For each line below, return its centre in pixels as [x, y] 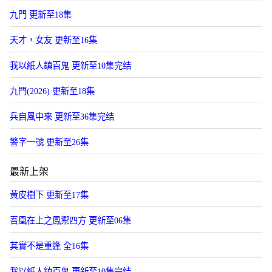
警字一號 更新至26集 [49, 142]
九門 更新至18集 [41, 14]
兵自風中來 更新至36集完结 [62, 116]
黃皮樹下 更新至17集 [49, 195]
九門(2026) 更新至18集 [52, 91]
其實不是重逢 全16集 [49, 246]
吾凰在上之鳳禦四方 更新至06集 [70, 220]
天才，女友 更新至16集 [53, 40]
